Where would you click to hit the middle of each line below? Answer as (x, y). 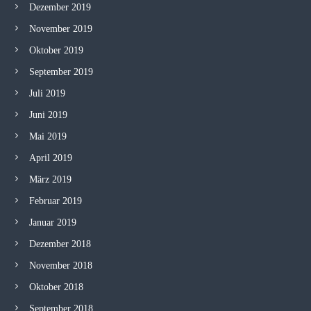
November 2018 (60, 266)
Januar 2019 (52, 222)
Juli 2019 (47, 93)
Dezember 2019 (60, 7)
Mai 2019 (48, 136)
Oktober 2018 (56, 287)
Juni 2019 (48, 115)
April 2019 (50, 158)
